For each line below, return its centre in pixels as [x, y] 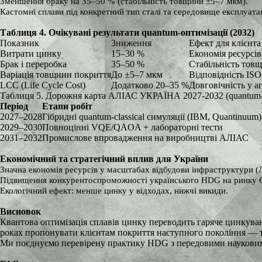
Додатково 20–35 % [150, 85]
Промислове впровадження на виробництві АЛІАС [145, 138]
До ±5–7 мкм [137, 75]
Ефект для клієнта [225, 43]
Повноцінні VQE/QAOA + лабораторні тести [132, 127]
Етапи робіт [67, 106]
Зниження [131, 43]
